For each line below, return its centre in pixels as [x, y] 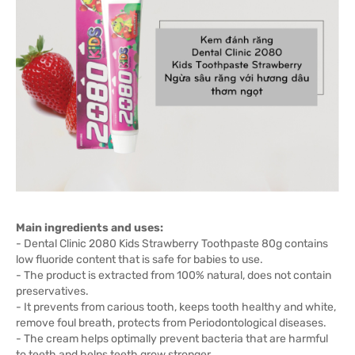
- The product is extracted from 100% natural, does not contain [174, 275]
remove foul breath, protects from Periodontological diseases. [171, 323]
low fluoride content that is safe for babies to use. [139, 260]
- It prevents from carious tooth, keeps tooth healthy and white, [176, 307]
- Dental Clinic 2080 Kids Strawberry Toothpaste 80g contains [172, 244]
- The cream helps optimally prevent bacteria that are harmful [172, 339]
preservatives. [52, 291]
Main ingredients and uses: [90, 228]
